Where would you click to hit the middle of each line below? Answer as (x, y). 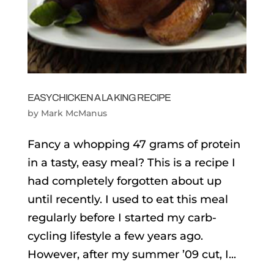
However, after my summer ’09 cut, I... (131, 254)
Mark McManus (74, 113)
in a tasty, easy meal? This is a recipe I (131, 162)
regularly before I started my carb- (122, 217)
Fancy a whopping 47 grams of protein (134, 144)
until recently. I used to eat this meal (128, 199)
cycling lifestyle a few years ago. (115, 236)
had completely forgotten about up (124, 181)
